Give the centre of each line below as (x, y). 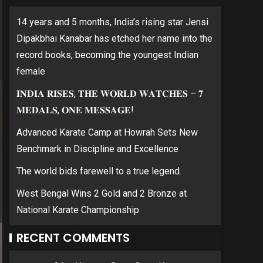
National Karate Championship (78, 210)
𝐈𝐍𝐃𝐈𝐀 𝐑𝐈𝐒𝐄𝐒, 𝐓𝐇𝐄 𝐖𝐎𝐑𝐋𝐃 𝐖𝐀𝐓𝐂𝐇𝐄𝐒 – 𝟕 (110, 94)
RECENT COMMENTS (73, 238)
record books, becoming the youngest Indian (107, 55)
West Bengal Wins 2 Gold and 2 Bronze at (102, 193)
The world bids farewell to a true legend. (99, 171)
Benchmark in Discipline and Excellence (97, 149)
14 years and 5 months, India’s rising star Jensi (112, 22)
